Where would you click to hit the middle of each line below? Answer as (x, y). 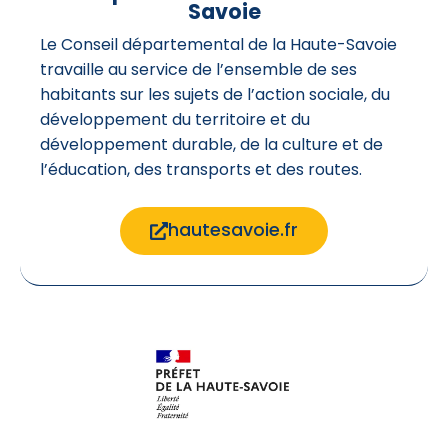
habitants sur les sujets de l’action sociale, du (215, 95)
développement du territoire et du (175, 120)
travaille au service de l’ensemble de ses (198, 70)
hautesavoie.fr (232, 230)
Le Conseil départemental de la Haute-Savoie (218, 45)
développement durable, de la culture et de (211, 145)
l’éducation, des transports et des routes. (201, 170)
